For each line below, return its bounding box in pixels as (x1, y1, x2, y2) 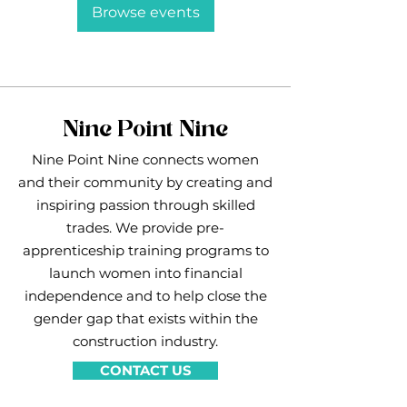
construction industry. (73, 333, 218, 350)
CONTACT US (99, 362, 192, 379)
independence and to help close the (24, 287, 267, 304)
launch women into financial (48, 264, 243, 282)
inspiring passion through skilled (35, 196, 255, 213)
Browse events (91, 4, 200, 21)
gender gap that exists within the (33, 310, 258, 327)
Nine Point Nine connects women (32, 151, 259, 168)
